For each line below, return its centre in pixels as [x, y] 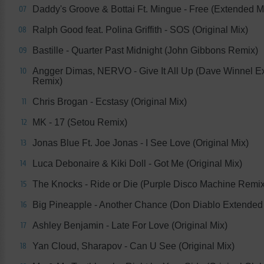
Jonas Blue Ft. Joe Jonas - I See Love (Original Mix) [141, 143]
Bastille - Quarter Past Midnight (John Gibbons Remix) [145, 50]
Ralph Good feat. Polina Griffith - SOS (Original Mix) [140, 29]
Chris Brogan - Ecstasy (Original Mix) [110, 101]
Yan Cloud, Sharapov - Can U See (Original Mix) [133, 246]
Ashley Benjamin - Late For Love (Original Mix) [130, 225]
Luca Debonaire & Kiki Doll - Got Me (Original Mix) [137, 163]
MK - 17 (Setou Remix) [80, 122]
